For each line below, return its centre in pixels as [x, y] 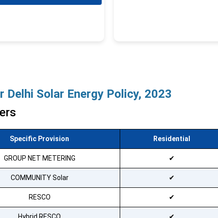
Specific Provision [39, 139]
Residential [172, 139]
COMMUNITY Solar [39, 178]
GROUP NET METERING [39, 158]
